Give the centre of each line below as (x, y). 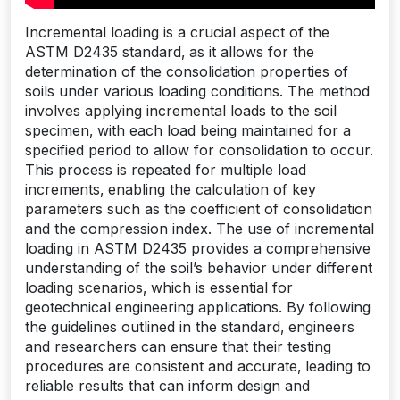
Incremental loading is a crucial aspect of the (177, 32)
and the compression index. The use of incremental (200, 229)
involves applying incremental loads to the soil (181, 111)
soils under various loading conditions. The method (197, 91)
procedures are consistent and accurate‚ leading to (198, 366)
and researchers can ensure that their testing (178, 346)
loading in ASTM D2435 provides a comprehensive (198, 248)
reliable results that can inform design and (167, 386)
